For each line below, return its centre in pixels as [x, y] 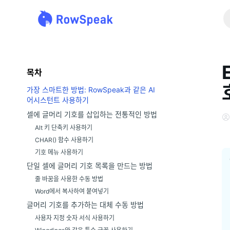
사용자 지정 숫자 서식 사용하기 [75, 218]
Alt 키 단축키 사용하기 [64, 128]
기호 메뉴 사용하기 [59, 152]
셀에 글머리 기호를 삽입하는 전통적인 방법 [92, 114]
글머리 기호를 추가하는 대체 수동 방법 [85, 205]
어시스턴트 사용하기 [58, 100]
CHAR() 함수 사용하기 [64, 140]
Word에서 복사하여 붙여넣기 [72, 191]
